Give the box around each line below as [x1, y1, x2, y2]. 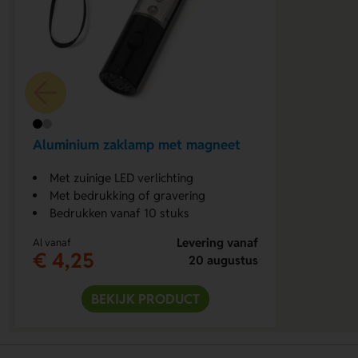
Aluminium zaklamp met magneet [33, 135, 241, 153]
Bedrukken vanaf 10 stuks [50, 205, 190, 221]
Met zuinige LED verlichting [50, 170, 194, 186]
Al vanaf [33, 236, 72, 250]
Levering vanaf [176, 235, 258, 251]
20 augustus [188, 253, 258, 268]
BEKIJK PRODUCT [91, 290, 201, 308]
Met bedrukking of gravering [50, 188, 206, 204]
